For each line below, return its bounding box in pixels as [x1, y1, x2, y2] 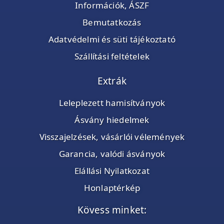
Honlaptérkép [83, 181, 140, 193]
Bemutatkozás [82, 16, 141, 28]
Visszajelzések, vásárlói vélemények [39, 130, 185, 142]
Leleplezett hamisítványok [58, 96, 165, 108]
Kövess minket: [77, 203, 147, 216]
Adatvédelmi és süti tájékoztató [48, 33, 176, 45]
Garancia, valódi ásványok [58, 147, 165, 159]
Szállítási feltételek [74, 50, 150, 62]
